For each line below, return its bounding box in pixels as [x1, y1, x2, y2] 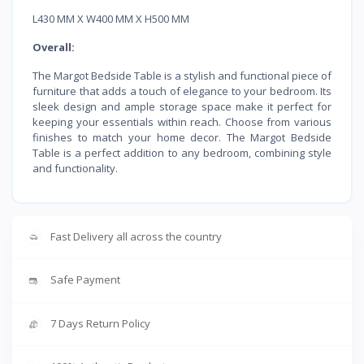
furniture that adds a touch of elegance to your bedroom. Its [32, 83, 331, 98]
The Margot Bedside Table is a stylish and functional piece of [32, 67, 331, 83]
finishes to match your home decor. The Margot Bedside [32, 129, 331, 145]
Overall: [32, 39, 75, 54]
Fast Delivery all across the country [50, 228, 222, 244]
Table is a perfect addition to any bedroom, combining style [32, 145, 331, 160]
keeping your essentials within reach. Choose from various [32, 114, 331, 129]
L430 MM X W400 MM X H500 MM [32, 11, 189, 26]
